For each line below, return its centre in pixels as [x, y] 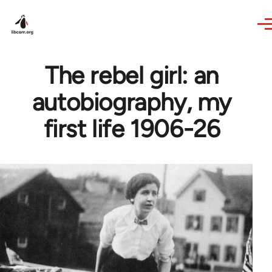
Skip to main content [58, 8]
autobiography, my [132, 102]
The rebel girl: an [132, 75]
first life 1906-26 [132, 129]
